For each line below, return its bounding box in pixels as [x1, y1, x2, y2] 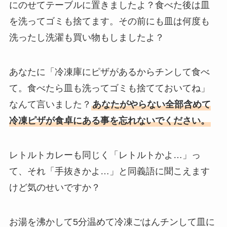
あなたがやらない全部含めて [92, 99, 211, 110]
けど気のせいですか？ [9, 182, 100, 193]
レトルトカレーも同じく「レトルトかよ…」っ [9, 149, 201, 160]
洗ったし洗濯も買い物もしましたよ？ [9, 32, 164, 43]
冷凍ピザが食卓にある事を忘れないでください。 [9, 116, 210, 126]
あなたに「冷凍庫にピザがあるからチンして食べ [9, 67, 210, 78]
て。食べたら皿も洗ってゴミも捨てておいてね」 [9, 83, 210, 94]
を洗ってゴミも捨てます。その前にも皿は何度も [9, 16, 210, 27]
